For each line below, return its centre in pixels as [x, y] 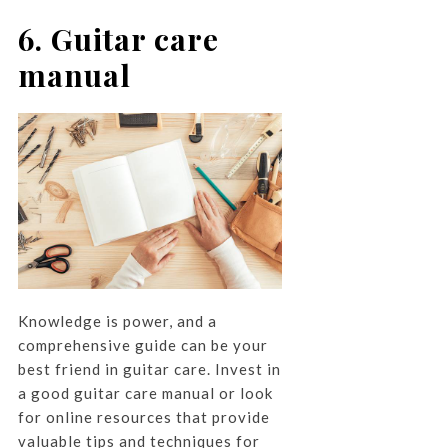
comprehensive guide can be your [142, 344]
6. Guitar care [118, 39]
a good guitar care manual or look [145, 392]
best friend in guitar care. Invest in [149, 368]
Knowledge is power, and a [117, 320]
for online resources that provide [143, 416]
